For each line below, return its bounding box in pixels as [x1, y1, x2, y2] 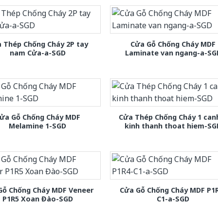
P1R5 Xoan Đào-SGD [2, 194, 73, 204]
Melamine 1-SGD [9, 121, 67, 131]
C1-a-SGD [157, 194, 190, 204]
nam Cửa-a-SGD [9, 48, 66, 58]
